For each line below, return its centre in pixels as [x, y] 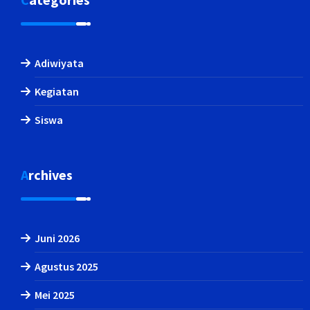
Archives [51, 174]
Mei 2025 [55, 294]
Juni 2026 [57, 238]
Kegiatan [57, 91]
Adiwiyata [59, 63]
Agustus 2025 [66, 266]
